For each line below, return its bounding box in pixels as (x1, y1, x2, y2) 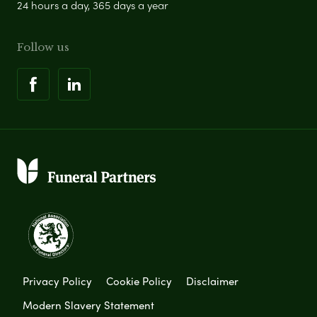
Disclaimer (186, 272, 238, 289)
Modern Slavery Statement (23, 296, 154, 313)
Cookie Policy (106, 272, 172, 289)
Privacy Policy (23, 272, 92, 289)
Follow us (17, 40, 69, 54)
